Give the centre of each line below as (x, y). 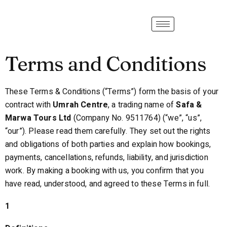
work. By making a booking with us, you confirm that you (104, 171)
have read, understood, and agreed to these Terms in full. (108, 184)
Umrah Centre (81, 105)
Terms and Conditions (106, 64)
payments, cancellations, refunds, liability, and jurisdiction (107, 158)
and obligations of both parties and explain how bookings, (108, 144)
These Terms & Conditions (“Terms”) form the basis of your (112, 92)
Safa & (189, 105)
